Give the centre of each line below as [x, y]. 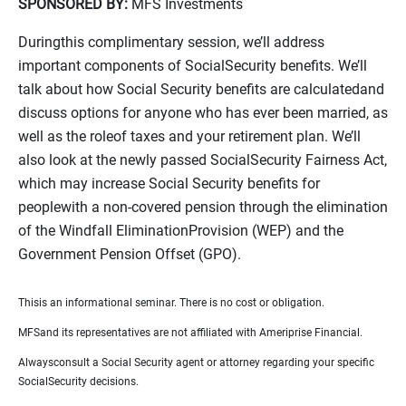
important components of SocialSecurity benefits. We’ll [193, 66]
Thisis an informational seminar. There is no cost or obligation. [171, 303]
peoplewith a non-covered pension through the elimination [203, 207]
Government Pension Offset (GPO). [130, 254]
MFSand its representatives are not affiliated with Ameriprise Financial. [190, 333]
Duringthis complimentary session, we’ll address [171, 42]
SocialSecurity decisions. [78, 382]
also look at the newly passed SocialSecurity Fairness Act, [203, 160]
